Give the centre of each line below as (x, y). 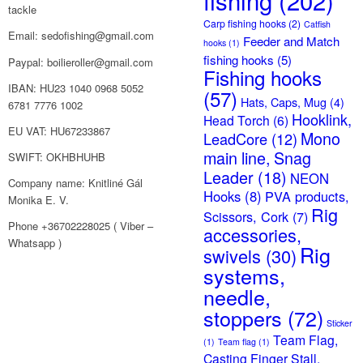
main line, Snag (258, 158)
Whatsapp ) (35, 242)
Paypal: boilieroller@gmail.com (81, 62)
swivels (233, 256)
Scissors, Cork (246, 217)
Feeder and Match (292, 41)
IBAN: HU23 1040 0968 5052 (76, 88)
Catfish (318, 24)
